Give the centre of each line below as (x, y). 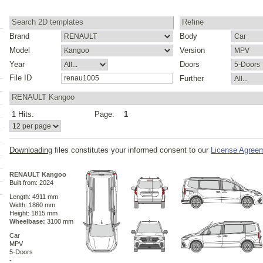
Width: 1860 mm (33, 205)
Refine (193, 22)
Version (193, 50)
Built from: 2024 (32, 183)
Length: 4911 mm (34, 197)
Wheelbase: (28, 222)
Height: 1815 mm (34, 213)
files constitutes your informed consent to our (132, 150)
